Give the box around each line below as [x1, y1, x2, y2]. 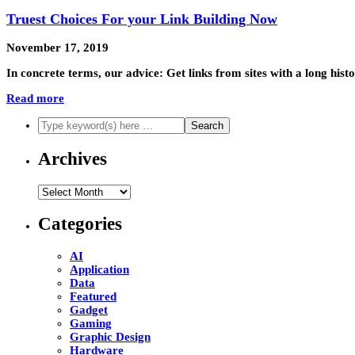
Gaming [70, 316, 112, 330]
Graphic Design [70, 330, 151, 343]
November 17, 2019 [6, 41, 109, 55]
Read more [6, 92, 64, 105]
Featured [70, 289, 116, 303]
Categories [38, 214, 122, 235]
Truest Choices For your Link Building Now [6, 10, 277, 27]
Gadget [70, 303, 108, 316]
